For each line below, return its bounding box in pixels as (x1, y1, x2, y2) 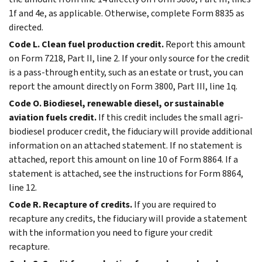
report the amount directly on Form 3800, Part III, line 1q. (9, 80, 237, 92)
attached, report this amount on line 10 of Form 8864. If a (9, 153, 238, 166)
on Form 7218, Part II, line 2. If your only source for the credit (9, 51, 250, 64)
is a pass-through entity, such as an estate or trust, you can (9, 65, 243, 78)
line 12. (9, 181, 37, 194)
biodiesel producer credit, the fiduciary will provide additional (9, 125, 253, 137)
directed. (9, 20, 43, 33)
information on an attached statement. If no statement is (9, 139, 242, 151)
